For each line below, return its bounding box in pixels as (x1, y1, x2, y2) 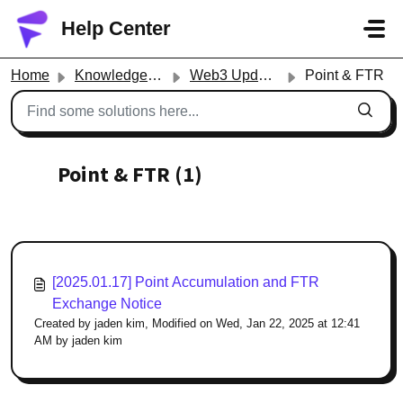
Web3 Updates (190, 67, 258, 83)
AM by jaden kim (34, 334, 122, 347)
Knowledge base (75, 67, 148, 83)
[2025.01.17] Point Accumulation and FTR (52, 274, 319, 290)
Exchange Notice (52, 296, 162, 311)
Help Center (61, 17, 171, 40)
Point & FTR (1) (58, 160, 202, 188)
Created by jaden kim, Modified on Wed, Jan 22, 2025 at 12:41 (34, 317, 360, 330)
